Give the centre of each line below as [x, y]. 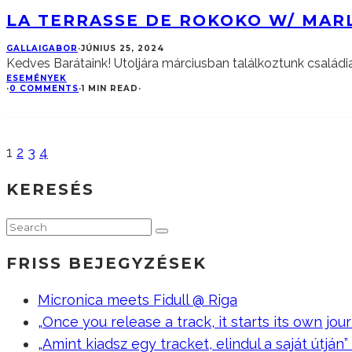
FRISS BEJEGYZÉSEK [106, 264]
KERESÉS [50, 190]
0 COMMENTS [44, 89]
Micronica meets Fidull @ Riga [137, 300]
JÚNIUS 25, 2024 [123, 49]
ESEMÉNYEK [37, 79]
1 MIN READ [110, 89]
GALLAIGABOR [42, 49]
